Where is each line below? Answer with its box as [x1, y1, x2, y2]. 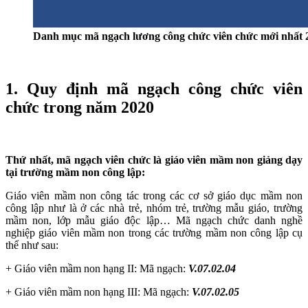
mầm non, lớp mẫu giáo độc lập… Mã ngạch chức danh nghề [5, 214, 302, 226]
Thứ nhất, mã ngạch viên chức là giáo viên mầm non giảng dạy [5, 153, 302, 166]
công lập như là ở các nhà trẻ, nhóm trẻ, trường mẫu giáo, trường [5, 201, 302, 214]
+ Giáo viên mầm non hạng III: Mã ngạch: [5, 285, 192, 298]
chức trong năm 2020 [5, 98, 154, 116]
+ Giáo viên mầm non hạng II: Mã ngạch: [5, 262, 188, 274]
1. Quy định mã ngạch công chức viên [5, 79, 302, 98]
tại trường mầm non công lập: [5, 166, 145, 178]
